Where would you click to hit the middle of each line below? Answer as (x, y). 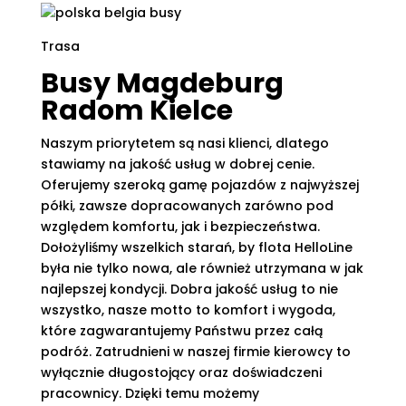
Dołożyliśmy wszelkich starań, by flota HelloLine (196, 247)
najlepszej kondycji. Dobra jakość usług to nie (189, 289)
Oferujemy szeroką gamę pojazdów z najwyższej (199, 185)
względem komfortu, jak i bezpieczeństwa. (180, 227)
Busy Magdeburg (162, 83)
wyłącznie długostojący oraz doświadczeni (181, 372)
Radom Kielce (136, 111)
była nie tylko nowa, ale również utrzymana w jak (202, 268)
